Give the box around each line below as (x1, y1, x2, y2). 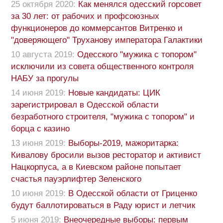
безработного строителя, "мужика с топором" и (11, 112, 195, 122)
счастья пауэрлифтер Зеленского (11, 174, 141, 184)
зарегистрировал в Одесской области (11, 100, 159, 110)
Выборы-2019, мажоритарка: (68, 138, 179, 148)
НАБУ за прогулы (11, 74, 79, 84)
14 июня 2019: (11, 88, 66, 98)
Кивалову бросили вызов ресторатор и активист (11, 150, 201, 160)
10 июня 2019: (11, 189, 66, 199)
